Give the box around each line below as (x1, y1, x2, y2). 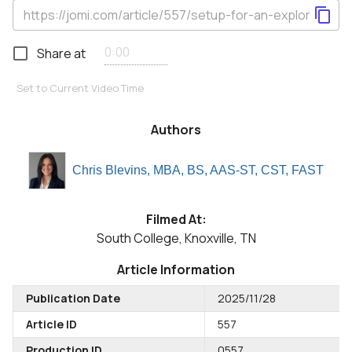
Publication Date (26, 291, 120, 306)
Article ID (26, 317, 77, 332)
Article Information (117, 261, 235, 278)
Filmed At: (145, 211, 207, 228)
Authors (151, 121, 201, 138)
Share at (37, 45, 86, 62)
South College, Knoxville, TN (96, 229, 256, 247)
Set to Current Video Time (16, 81, 144, 95)
